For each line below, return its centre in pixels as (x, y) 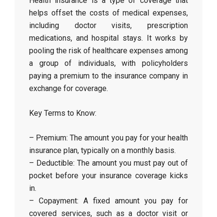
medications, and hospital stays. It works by (108, 38)
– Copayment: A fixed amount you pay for (108, 201)
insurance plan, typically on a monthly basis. (102, 150)
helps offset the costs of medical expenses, (108, 13)
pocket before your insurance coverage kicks (108, 176)
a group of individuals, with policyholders (108, 63)
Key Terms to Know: (63, 113)
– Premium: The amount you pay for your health (108, 138)
